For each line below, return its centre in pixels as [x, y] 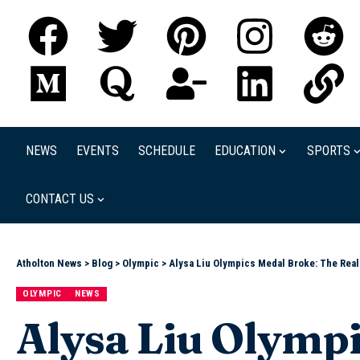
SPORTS [329, 151]
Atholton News [49, 263]
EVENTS [98, 151]
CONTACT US [60, 199]
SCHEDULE [167, 151]
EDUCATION [245, 151]
